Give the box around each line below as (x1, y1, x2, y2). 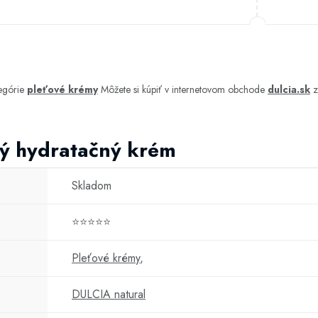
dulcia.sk (268, 82, 310, 97)
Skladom (72, 177, 111, 194)
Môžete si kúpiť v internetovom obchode (98, 82, 268, 97)
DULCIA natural (72, 286, 146, 302)
